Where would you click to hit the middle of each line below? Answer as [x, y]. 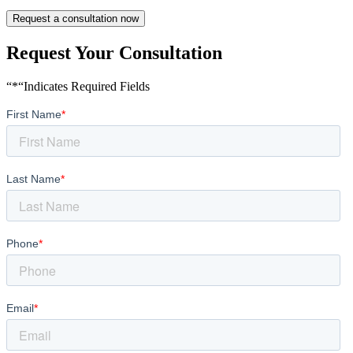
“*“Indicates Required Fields [78, 86]
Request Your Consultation [114, 53]
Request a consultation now [76, 19]
